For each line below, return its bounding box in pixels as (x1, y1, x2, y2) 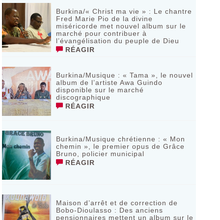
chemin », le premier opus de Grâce (55, 142, 185, 150)
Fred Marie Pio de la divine (55, 15, 153, 23)
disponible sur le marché (55, 86, 144, 94)
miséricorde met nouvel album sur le (55, 22, 186, 30)
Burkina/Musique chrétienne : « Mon (55, 135, 185, 143)
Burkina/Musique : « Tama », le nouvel (55, 71, 193, 79)
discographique (55, 93, 110, 101)
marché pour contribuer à (55, 29, 147, 37)
